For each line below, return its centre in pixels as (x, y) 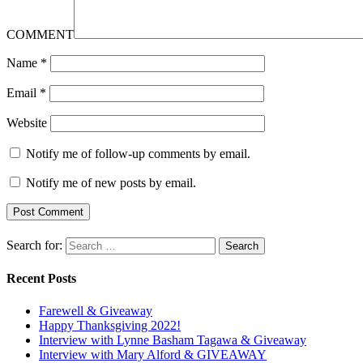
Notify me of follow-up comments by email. (138, 153)
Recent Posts (41, 279)
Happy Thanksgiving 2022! (110, 325)
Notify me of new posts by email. (111, 182)
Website (27, 122)
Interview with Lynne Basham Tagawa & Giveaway (173, 340)
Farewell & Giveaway (96, 310)
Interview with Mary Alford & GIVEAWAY (153, 354)
